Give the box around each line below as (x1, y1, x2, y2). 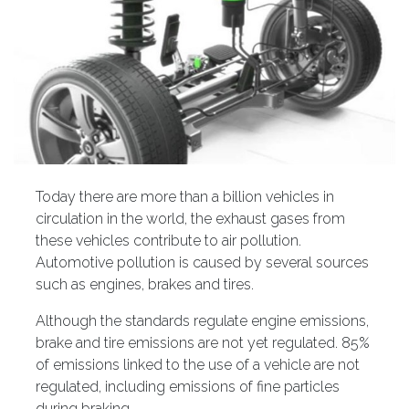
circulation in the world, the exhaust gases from (36, 209, 345, 227)
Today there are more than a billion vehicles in (36, 187, 334, 205)
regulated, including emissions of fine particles (36, 377, 340, 395)
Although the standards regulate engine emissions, (36, 311, 369, 330)
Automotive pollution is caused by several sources (36, 253, 369, 271)
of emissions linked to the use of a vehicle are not (36, 355, 360, 373)
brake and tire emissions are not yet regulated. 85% (36, 333, 370, 351)
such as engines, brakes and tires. (36, 275, 254, 293)
